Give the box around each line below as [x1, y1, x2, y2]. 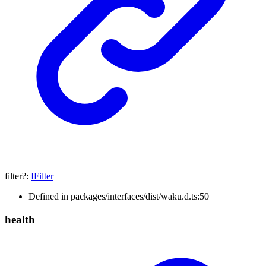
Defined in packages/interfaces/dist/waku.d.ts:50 [28, 191, 209, 201]
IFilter [31, 170, 53, 181]
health [5, 213, 35, 226]
